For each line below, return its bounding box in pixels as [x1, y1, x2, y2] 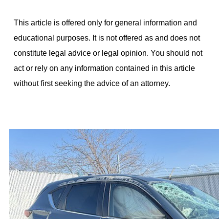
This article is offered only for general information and [14, 18, 197, 27]
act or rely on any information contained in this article [14, 64, 195, 72]
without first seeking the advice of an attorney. [14, 79, 170, 88]
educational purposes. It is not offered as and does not [14, 33, 200, 42]
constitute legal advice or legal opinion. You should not [14, 48, 202, 57]
